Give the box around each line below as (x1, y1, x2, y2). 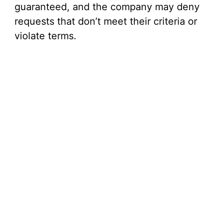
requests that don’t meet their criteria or (15, 15, 197, 28)
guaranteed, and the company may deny (15, 1, 200, 13)
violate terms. (15, 30, 77, 42)
